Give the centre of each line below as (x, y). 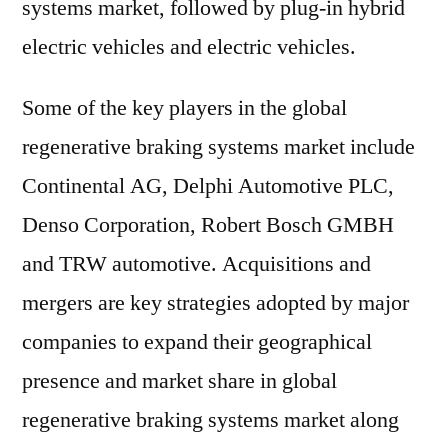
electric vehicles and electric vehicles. (189, 47)
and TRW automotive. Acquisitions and (196, 264)
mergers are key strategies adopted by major (215, 303)
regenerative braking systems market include (218, 147)
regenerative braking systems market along (210, 420)
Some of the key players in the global (184, 108)
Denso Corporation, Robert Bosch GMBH (208, 225)
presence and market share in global (179, 381)
